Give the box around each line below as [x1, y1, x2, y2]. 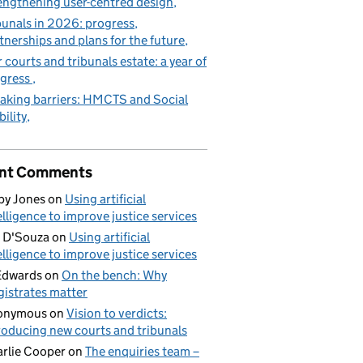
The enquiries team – [85, 344, 199, 359]
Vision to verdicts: [66, 305, 167, 321]
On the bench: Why [62, 267, 167, 283]
